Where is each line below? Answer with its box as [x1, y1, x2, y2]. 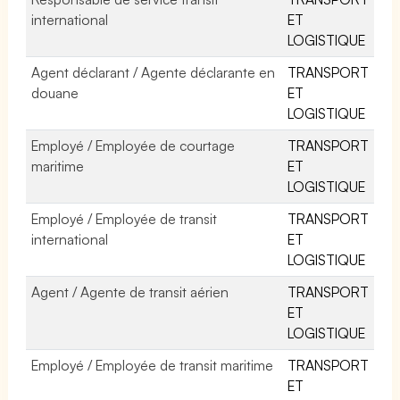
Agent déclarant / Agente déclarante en [31, 62, 276, 81]
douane [31, 83, 79, 102]
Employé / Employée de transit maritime [31, 355, 274, 374]
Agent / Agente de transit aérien [31, 282, 229, 301]
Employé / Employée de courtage [31, 136, 236, 154]
